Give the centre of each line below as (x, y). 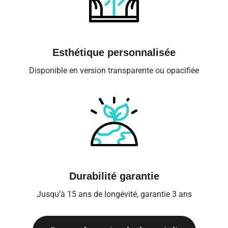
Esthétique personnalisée (114, 52)
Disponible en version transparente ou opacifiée (114, 70)
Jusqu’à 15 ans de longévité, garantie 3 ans (114, 194)
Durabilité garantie (114, 176)
